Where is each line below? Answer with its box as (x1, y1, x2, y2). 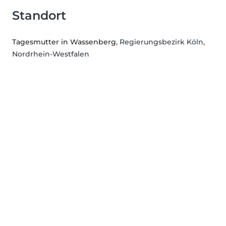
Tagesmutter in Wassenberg (12, 37, 116, 47)
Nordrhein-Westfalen (12, 49, 89, 59)
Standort (12, 8, 66, 23)
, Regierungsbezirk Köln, (116, 37, 205, 47)
